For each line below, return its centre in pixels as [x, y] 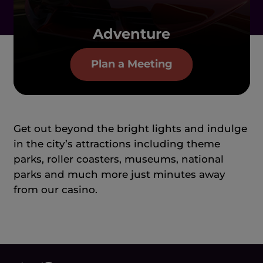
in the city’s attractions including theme [117, 144]
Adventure [131, 33]
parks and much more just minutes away [119, 174]
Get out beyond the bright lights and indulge [130, 128]
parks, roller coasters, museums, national [118, 159]
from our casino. [55, 189]
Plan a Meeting [131, 64]
